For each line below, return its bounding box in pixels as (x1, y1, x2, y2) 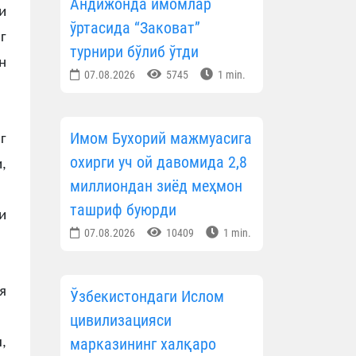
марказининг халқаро (70, 335, 216, 354)
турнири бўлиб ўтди (70, 42, 199, 62)
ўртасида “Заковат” (70, 18, 200, 38)
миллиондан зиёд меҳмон (70, 176, 242, 196)
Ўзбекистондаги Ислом (70, 287, 224, 307)
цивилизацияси (70, 311, 172, 331)
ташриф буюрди (70, 200, 176, 220)
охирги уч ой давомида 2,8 (70, 153, 247, 172)
